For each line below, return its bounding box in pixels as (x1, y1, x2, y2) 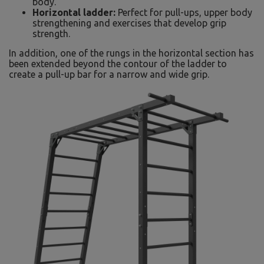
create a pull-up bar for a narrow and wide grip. (9, 69, 209, 80)
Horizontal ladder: (32, 7, 115, 18)
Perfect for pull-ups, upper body (115, 7, 252, 18)
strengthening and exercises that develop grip (32, 18, 226, 28)
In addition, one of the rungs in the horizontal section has (9, 48, 254, 58)
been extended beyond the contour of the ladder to (9, 58, 227, 69)
